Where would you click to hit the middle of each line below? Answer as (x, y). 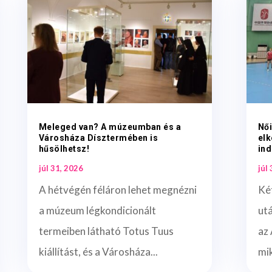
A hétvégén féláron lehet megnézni (117, 190)
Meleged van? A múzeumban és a (110, 127)
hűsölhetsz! (64, 149)
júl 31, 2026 (61, 168)
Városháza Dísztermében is (98, 138)
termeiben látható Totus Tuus (106, 231)
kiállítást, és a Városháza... (98, 252)
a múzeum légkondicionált (97, 211)
